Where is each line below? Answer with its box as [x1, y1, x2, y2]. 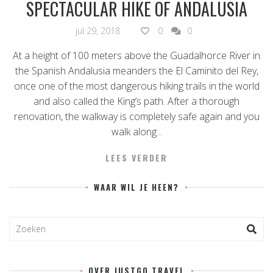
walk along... [111, 124, 162, 138]
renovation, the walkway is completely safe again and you [13, 109, 260, 123]
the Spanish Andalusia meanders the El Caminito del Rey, [15, 63, 258, 77]
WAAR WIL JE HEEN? [94, 180, 179, 193]
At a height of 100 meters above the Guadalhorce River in [13, 48, 260, 62]
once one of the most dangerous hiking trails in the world [13, 79, 260, 93]
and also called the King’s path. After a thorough [34, 94, 239, 108]
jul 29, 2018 [75, 24, 120, 37]
